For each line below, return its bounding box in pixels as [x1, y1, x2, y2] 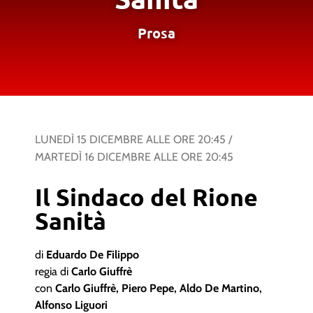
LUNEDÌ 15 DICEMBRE [35, 133, 143, 146]
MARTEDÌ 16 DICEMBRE [35, 150, 151, 163]
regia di [35, 265, 71, 278]
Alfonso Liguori [35, 298, 108, 312]
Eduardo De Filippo [46, 248, 139, 261]
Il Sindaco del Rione [35, 182, 258, 212]
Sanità [35, 205, 106, 235]
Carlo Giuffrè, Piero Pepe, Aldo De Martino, [55, 282, 262, 295]
